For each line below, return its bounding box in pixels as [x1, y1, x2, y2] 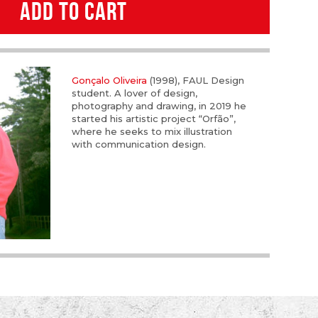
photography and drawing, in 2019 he [72, 99, 247, 111]
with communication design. [72, 138, 207, 150]
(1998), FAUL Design [147, 74, 245, 86]
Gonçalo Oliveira [72, 74, 148, 86]
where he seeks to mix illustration [72, 125, 233, 137]
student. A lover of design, [72, 87, 198, 99]
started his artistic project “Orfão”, [72, 112, 236, 124]
